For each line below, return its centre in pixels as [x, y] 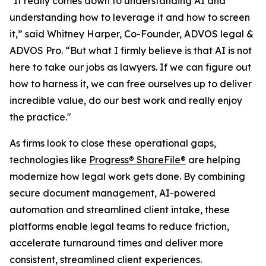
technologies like [49, 160]
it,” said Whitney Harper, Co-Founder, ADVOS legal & [132, 34]
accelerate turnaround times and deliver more [116, 243]
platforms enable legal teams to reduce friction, [119, 226]
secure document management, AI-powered [113, 193]
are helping [213, 160]
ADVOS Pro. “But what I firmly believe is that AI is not [131, 50]
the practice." [40, 117]
